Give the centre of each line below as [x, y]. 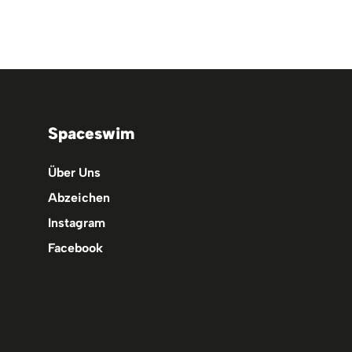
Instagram [77, 223]
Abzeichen [79, 198]
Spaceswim [92, 133]
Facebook [76, 248]
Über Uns [75, 172]
